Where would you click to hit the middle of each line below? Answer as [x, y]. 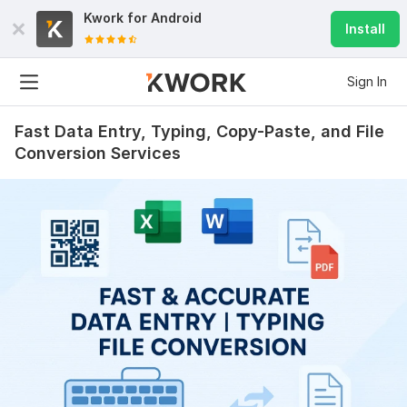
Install [365, 29]
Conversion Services [98, 153]
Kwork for [117, 18]
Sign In [367, 81]
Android [176, 18]
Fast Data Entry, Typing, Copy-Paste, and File [199, 131]
